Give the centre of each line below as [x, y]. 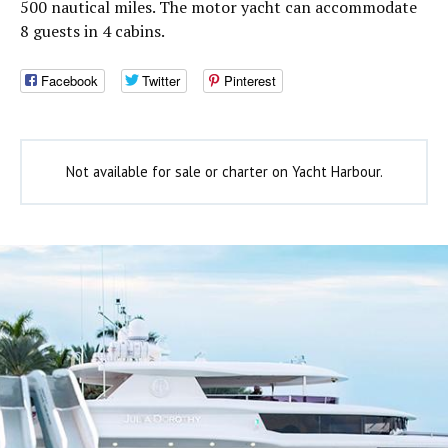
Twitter [161, 81]
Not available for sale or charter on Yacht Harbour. [224, 172]
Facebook [69, 81]
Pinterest [250, 81]
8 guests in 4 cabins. [92, 31]
